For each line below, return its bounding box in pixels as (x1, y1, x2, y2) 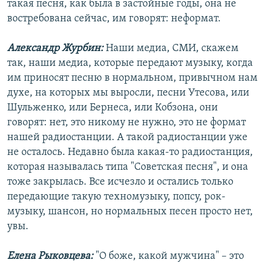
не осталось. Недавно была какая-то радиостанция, (7, 147, 253, 159)
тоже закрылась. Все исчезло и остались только (7, 176, 233, 188)
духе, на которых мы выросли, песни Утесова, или (7, 87, 249, 99)
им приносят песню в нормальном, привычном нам (7, 72, 258, 84)
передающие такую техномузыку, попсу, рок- (7, 191, 226, 203)
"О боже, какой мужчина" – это (93, 251, 244, 262)
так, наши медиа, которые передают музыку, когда (7, 58, 253, 69)
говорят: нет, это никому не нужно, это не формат (7, 117, 246, 129)
